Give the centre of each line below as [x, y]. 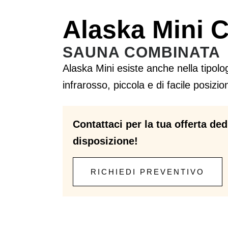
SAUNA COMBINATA [141, 52]
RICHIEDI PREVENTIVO [147, 172]
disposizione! [105, 141]
